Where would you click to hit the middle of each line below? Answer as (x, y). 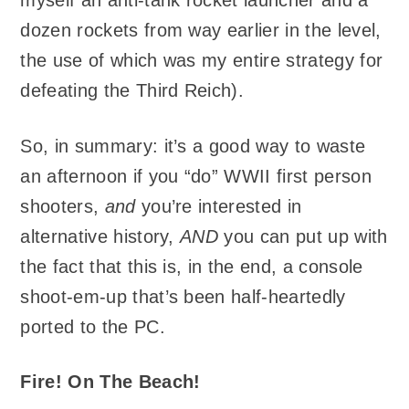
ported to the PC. (93, 326)
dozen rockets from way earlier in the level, (201, 31)
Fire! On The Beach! (110, 382)
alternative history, (100, 236)
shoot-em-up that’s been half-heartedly (183, 296)
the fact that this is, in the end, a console (192, 266)
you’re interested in (219, 206)
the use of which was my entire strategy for (202, 61)
